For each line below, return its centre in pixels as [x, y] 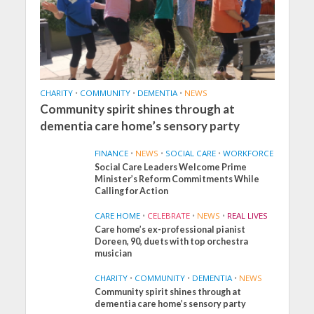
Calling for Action [132, 191]
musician [114, 253]
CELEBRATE [169, 215]
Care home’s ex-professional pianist [170, 229]
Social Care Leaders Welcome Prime [171, 167]
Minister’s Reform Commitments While [177, 179]
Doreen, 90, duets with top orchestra [172, 241]
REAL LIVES [248, 215]
